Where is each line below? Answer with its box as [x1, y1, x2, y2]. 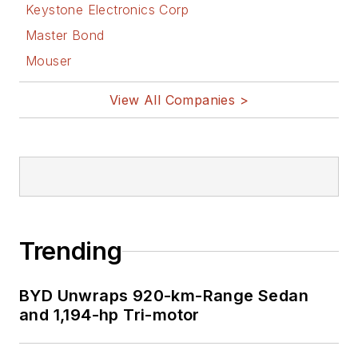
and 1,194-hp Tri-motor [19, 305, 200, 325]
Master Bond [26, 27, 105, 44]
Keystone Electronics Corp [26, 2, 189, 18]
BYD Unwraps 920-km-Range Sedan [19, 286, 308, 306]
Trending [19, 237, 122, 266]
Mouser [26, 53, 72, 70]
